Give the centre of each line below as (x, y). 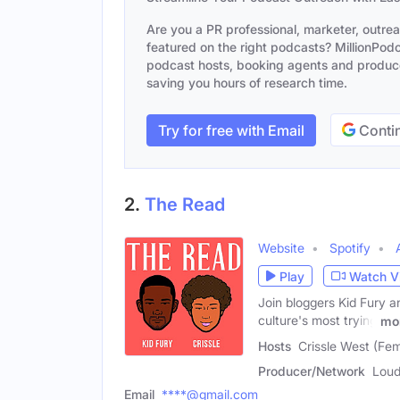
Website (281, 248)
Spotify (350, 248)
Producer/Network (312, 371)
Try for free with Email (231, 130)
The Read (185, 204)
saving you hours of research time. (247, 83)
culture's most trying (317, 320)
